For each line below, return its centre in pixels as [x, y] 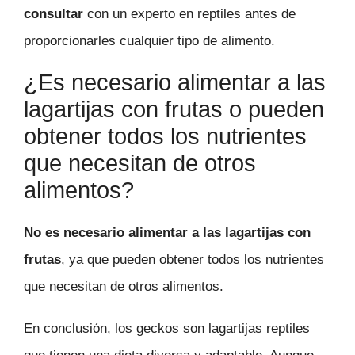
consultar [53, 13]
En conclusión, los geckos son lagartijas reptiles [167, 329]
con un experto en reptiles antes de [189, 13]
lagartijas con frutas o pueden [174, 110]
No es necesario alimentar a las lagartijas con [167, 233]
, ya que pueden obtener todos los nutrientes [193, 260]
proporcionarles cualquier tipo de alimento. [149, 40]
